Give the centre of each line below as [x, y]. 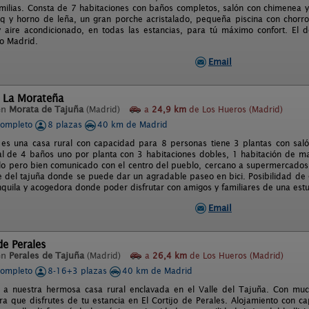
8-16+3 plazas [79, 271]
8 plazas [66, 124]
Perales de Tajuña [47, 256]
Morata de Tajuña [46, 109]
